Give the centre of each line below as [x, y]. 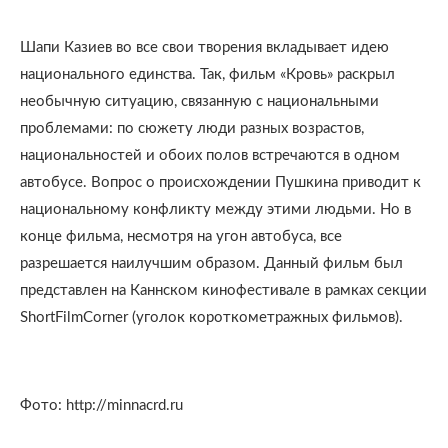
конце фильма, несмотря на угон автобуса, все [181, 236]
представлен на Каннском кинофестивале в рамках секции [223, 290]
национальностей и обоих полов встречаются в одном [210, 155]
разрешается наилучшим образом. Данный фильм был [211, 263]
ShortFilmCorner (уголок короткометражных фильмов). [211, 317]
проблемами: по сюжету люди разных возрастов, [192, 128]
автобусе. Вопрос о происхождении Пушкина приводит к [220, 182]
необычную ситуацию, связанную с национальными [199, 101]
